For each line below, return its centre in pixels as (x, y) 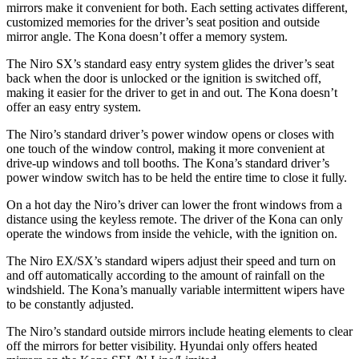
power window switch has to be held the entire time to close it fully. (177, 177)
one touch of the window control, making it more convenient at (165, 149)
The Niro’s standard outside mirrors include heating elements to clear (179, 331)
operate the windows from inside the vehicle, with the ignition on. (172, 234)
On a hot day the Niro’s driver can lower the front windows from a (174, 205)
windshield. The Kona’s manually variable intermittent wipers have (175, 290)
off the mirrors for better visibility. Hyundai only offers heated (162, 346)
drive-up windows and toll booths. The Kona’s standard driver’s (168, 163)
